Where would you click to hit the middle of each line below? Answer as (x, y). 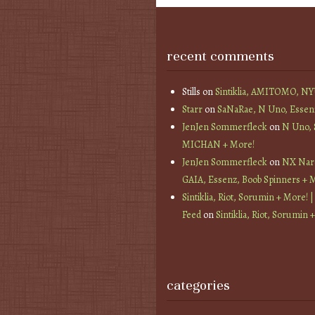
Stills (192, 91)
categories (198, 285)
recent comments (220, 56)
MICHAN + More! (219, 144)
